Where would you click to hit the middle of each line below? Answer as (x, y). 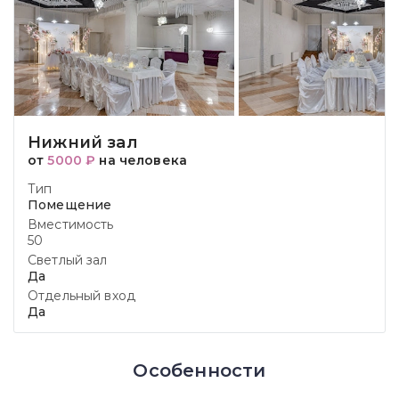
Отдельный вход (81, 296)
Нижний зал (83, 142)
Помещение (70, 205)
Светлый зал (68, 260)
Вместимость (71, 224)
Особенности (199, 370)
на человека (141, 160)
